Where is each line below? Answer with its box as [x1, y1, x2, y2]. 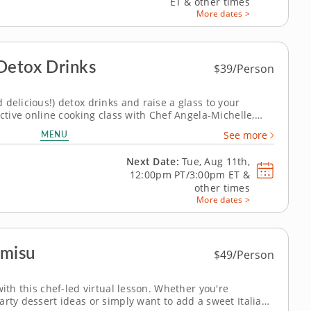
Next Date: [126, 155, 179, 169]
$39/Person [214, 61, 274, 77]
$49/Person [214, 247, 274, 263]
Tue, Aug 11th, [178, 155, 250, 169]
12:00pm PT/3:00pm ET [129, 168, 243, 182]
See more [224, 128, 267, 142]
